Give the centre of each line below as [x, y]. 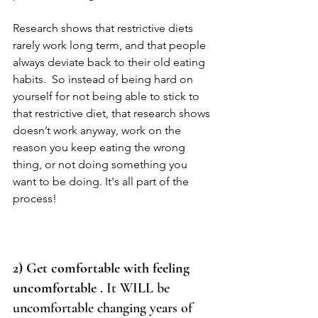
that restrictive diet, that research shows [113, 114]
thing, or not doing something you [102, 165]
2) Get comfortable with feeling [103, 269]
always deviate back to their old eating [110, 62]
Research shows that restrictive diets [104, 28]
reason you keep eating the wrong [100, 148]
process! [36, 199]
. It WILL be [135, 289]
